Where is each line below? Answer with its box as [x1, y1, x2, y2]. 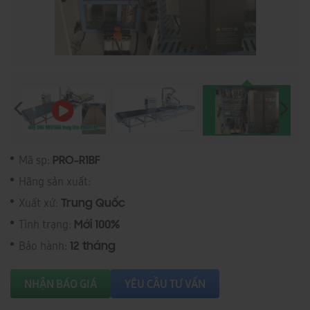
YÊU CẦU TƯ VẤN [125, 276, 206, 292]
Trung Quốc [61, 198, 125, 211]
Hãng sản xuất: [19, 174, 91, 190]
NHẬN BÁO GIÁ [24, 276, 97, 292]
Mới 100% [74, 219, 120, 232]
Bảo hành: [19, 238, 70, 254]
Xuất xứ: [19, 195, 61, 211]
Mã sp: [19, 152, 53, 168]
